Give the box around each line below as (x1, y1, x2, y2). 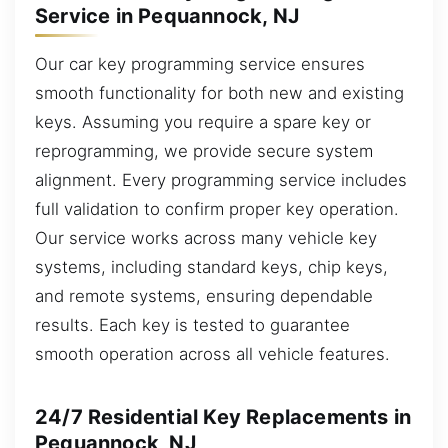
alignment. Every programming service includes (35, 169, 407, 190)
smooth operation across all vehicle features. (35, 343, 390, 364)
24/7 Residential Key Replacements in (35, 404, 412, 429)
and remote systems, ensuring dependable (35, 285, 373, 306)
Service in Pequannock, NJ (35, 3, 299, 28)
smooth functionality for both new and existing (35, 82, 404, 103)
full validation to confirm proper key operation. (35, 198, 399, 219)
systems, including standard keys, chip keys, (35, 256, 388, 277)
